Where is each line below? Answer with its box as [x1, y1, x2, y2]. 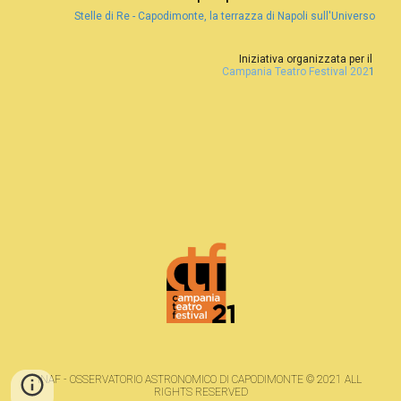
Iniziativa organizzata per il [238, 52, 375, 65]
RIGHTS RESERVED [153, 386, 248, 398]
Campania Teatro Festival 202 [221, 64, 369, 78]
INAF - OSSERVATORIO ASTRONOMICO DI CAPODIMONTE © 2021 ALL [37, 373, 362, 386]
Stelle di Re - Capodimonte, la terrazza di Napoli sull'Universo [73, 9, 375, 22]
